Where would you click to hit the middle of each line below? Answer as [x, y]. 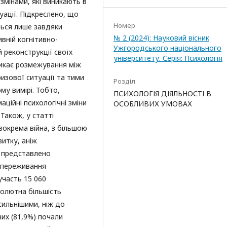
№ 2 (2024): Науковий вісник [161, 38]
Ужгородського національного [167, 48]
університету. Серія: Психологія [168, 58]
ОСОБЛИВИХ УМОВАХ [153, 104]
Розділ [124, 81]
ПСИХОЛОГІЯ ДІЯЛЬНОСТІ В [162, 93]
